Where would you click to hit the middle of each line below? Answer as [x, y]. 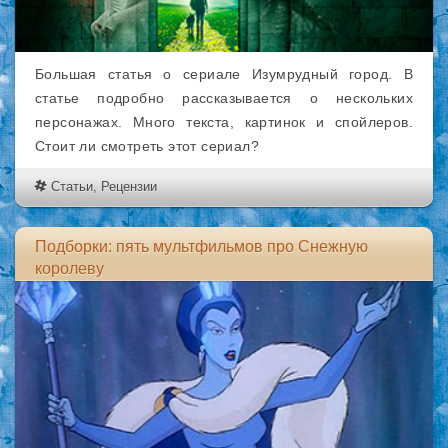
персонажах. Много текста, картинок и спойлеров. [224, 122]
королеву [69, 268]
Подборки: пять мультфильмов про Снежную [201, 246]
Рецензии [129, 186]
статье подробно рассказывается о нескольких [224, 98]
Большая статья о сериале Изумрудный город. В [224, 74]
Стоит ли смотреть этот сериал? [147, 146]
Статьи [72, 186]
